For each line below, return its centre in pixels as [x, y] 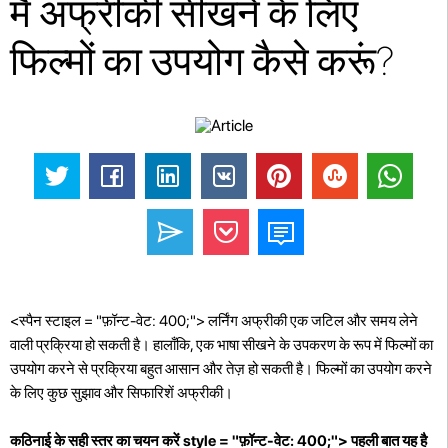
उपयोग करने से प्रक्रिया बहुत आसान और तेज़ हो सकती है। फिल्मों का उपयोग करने [221, 368]
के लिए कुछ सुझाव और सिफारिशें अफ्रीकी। [121, 392]
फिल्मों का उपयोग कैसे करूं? [202, 61]
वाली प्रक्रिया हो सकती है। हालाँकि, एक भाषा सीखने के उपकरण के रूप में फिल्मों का [221, 344]
